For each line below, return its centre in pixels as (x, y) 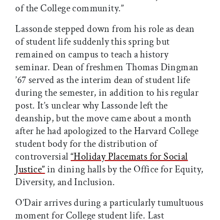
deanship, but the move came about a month (103, 119)
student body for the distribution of (86, 144)
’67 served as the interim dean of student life (103, 80)
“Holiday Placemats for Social (129, 157)
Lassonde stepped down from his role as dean (105, 29)
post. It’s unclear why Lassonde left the (92, 106)
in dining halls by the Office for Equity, (124, 170)
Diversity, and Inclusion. (68, 182)
